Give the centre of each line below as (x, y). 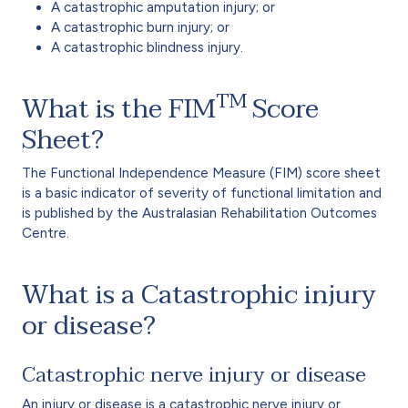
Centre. (46, 233)
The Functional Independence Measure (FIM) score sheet (201, 173)
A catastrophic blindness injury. (147, 47)
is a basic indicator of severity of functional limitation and (202, 193)
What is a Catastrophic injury (199, 294)
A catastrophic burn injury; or (140, 27)
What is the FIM (119, 108)
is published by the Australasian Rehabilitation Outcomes (199, 213)
